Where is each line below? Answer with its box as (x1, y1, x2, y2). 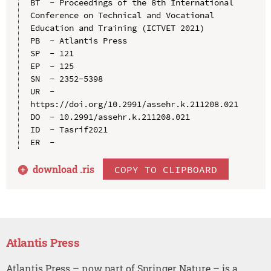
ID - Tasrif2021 (30, 123, 108, 135)
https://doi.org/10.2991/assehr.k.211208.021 (30, 98, 238, 109)
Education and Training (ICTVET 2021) (30, 22, 204, 33)
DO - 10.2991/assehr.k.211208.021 (30, 111, 190, 122)
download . (33, 162, 83, 175)
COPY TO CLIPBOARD (114, 163, 218, 175)
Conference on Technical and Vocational (30, 9, 214, 21)
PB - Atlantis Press (30, 34, 127, 46)
